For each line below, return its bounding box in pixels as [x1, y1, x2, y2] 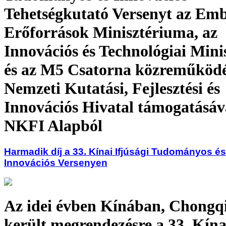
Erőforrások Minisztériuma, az [4, 23, 217, 42]
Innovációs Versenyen [4, 157, 107, 168]
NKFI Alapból [4, 117, 102, 135]
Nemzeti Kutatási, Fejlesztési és [4, 79, 220, 98]
